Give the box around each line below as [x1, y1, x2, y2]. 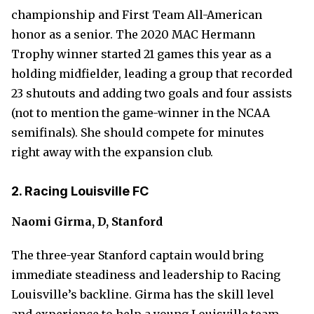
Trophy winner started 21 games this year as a [11, 47, 271, 61]
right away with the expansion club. [11, 145, 213, 159]
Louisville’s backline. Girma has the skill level [11, 287, 274, 301]
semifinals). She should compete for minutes [11, 125, 264, 139]
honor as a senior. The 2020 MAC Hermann [11, 27, 255, 41]
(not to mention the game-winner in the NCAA [11, 106, 270, 120]
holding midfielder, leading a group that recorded [11, 67, 292, 81]
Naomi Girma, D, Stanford [11, 214, 163, 228]
